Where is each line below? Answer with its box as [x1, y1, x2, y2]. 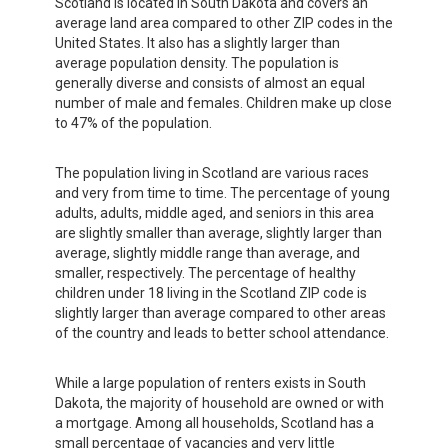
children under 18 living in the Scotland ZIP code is [55, 285, 367, 302]
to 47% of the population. [55, 115, 212, 132]
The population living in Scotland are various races [55, 165, 369, 182]
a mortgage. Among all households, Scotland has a [55, 415, 374, 432]
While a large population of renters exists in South [55, 375, 366, 392]
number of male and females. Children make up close [55, 95, 392, 112]
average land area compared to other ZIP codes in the [55, 15, 393, 32]
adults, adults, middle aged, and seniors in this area [55, 205, 374, 222]
